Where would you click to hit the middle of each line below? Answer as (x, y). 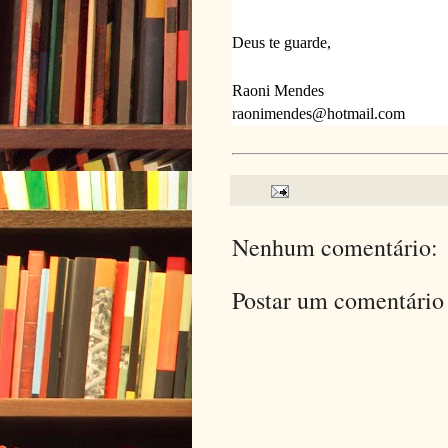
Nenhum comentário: (335, 247)
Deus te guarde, (281, 42)
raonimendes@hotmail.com (318, 113)
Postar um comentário (338, 300)
